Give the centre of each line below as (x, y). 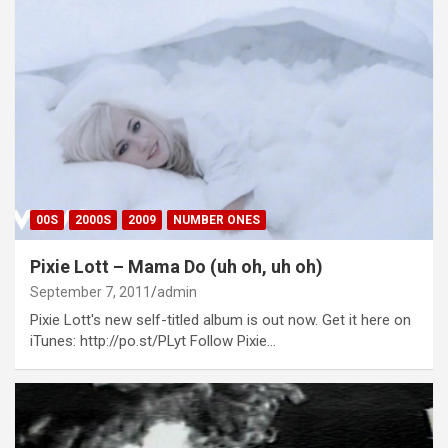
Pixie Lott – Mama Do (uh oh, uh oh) (176, 266)
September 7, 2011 (90, 291)
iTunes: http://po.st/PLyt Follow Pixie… (153, 340)
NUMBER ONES (216, 219)
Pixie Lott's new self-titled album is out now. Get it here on (220, 319)
